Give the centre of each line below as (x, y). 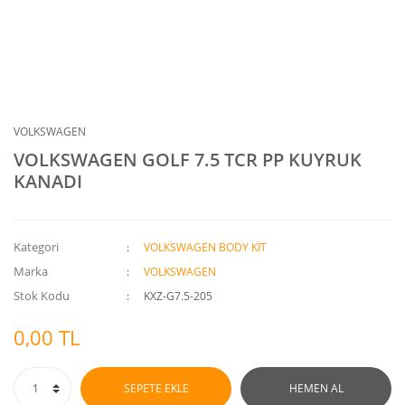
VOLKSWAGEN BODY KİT (206, 247)
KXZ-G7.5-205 (179, 296)
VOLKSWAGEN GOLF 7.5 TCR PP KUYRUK (188, 160)
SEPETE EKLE (156, 388)
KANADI (48, 181)
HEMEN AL (316, 388)
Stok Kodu (42, 296)
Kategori (36, 247)
